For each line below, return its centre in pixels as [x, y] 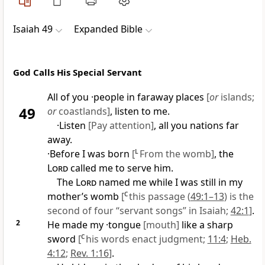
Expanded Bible [108, 29]
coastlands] [83, 112]
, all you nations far [196, 126]
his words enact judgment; [146, 239]
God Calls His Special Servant [77, 72]
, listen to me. [140, 112]
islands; [236, 97]
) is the [239, 197]
